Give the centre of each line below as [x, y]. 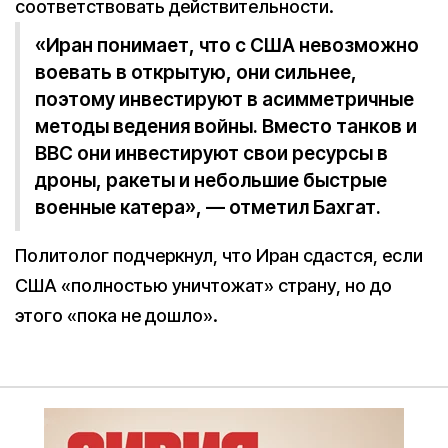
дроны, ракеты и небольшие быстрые [211, 181]
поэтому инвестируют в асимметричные [224, 100]
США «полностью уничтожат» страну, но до [203, 286]
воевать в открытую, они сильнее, [196, 73]
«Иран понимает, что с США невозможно [227, 46]
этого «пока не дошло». [116, 316]
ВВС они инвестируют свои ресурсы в [211, 154]
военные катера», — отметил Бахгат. [208, 208]
